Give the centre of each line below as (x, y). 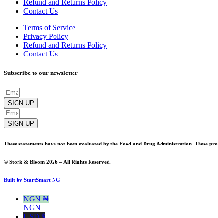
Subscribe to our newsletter (41, 73)
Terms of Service (49, 27)
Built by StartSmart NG (32, 179)
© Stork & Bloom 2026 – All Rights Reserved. (57, 161)
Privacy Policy (46, 36)
